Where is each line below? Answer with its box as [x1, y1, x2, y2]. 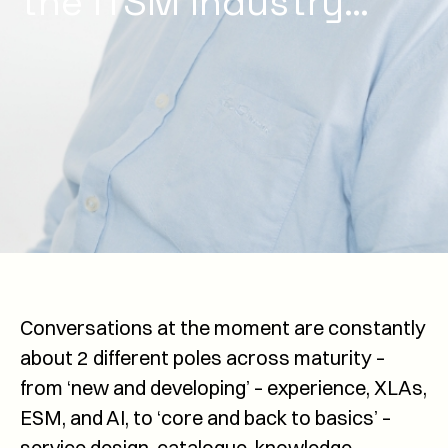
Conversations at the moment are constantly [20, 314, 426, 340]
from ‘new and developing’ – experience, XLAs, [20, 374, 427, 400]
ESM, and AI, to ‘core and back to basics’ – [20, 404, 391, 430]
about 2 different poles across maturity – [20, 344, 385, 370]
